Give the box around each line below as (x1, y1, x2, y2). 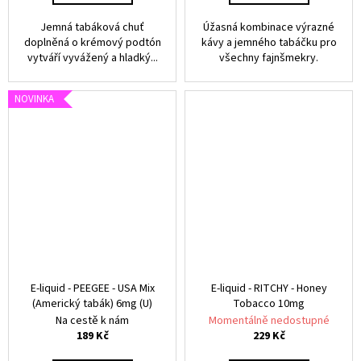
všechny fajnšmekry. (219, 50, 318, 66)
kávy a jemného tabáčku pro (201, 35, 337, 51)
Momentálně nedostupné (208, 313, 330, 329)
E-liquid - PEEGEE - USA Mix (30, 280, 155, 297)
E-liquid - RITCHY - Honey (210, 280, 327, 297)
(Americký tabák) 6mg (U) (32, 296, 152, 312)
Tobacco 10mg (233, 296, 305, 312)
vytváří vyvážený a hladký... (27, 50, 158, 66)
